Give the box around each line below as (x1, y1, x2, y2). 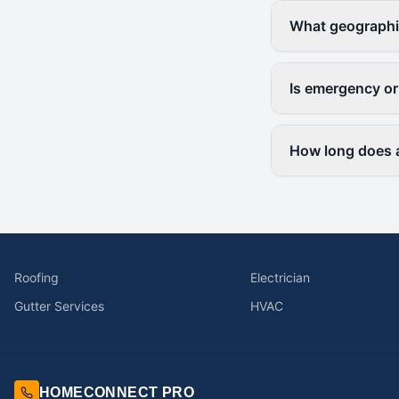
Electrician (249, 270, 310, 285)
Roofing (14, 270, 59, 285)
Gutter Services (14, 298, 104, 313)
